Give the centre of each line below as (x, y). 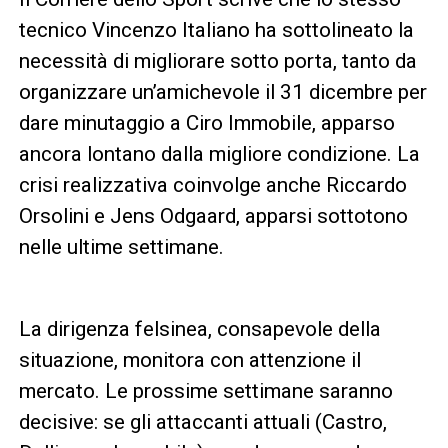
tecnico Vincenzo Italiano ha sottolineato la (216, 29)
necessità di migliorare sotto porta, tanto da (217, 60)
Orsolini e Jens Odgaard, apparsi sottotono (213, 215)
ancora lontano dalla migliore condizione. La (219, 153)
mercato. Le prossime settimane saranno (205, 390)
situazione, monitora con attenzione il (189, 359)
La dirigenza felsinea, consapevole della (199, 328)
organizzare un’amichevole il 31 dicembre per (222, 91)
